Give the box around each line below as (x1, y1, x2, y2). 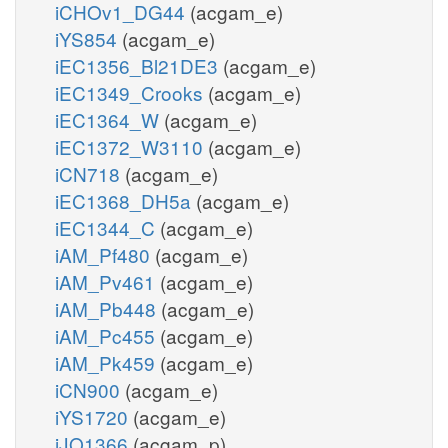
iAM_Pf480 (55, 240, 155, 268)
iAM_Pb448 (55, 294, 161, 322)
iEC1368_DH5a (55, 186, 196, 214)
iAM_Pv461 (55, 267, 160, 295)
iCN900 (55, 375, 125, 403)
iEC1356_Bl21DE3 (55, 51, 223, 79)
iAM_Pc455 (55, 321, 160, 349)
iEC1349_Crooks (55, 78, 208, 106)
